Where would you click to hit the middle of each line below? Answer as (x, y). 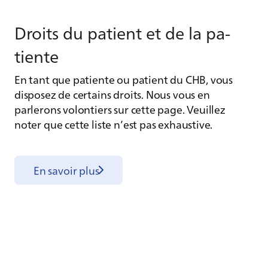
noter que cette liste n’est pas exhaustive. (114, 124)
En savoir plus (66, 170)
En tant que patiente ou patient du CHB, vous (124, 79)
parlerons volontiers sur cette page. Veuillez (120, 109)
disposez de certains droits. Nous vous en (112, 94)
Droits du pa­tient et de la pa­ (122, 32)
